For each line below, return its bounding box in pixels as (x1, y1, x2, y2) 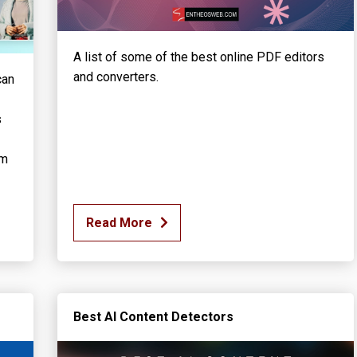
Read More (85, 214, 152, 230)
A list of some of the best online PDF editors (73, 49, 324, 65)
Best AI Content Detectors (73, 308, 233, 324)
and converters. (73, 69, 159, 84)
